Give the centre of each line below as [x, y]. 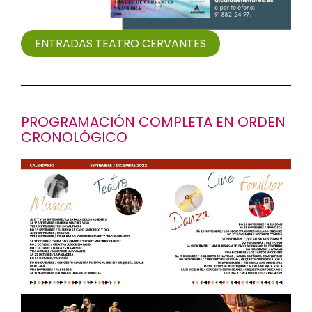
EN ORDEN [249, 122]
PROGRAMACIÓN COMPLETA [117, 122]
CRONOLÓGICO [74, 137]
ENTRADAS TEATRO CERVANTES [120, 44]
